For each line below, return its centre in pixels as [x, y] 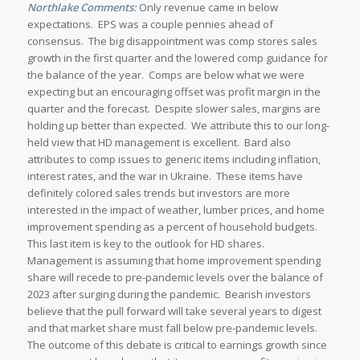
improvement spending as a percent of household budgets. [173, 227]
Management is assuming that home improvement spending [174, 261]
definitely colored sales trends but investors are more [158, 193]
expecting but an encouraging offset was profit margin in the [174, 92]
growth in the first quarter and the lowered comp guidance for [177, 58]
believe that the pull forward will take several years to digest [174, 311]
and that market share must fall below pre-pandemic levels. [173, 328]
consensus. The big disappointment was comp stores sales [172, 41]
